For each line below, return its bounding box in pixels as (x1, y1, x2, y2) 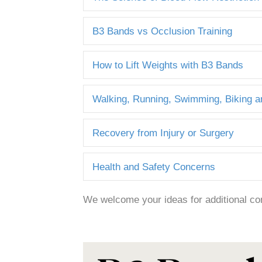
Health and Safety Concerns (92, 161, 215, 173)
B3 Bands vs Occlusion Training (92, 25, 232, 37)
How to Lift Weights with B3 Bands (92, 59, 243, 71)
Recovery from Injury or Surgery (92, 127, 234, 139)
